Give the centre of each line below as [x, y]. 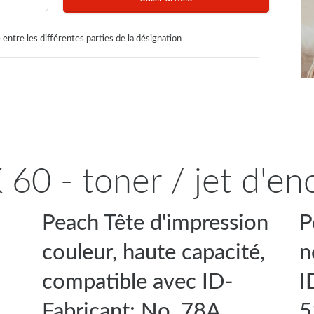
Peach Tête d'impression [155, 223]
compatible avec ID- [137, 282]
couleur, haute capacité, [153, 252]
